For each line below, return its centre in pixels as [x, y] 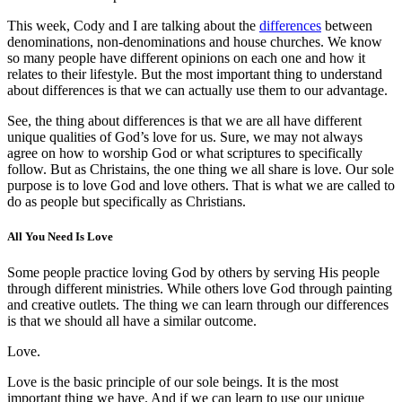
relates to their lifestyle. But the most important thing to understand [195, 74]
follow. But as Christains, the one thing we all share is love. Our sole [201, 170]
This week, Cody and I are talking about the [133, 26]
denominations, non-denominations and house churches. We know [195, 42]
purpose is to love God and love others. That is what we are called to [201, 186]
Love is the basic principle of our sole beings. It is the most [173, 381]
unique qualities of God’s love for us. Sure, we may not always [185, 137]
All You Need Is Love [60, 237]
